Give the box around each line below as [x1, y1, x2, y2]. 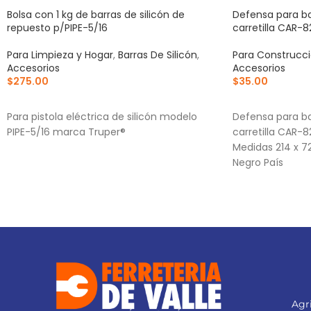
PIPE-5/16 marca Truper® [7, 125, 126, 139]
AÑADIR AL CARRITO [15, 96, 108, 109]
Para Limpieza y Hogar [7, 48, 113, 62]
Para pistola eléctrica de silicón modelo [7, 110, 197, 124]
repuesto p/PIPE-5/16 [7, 21, 108, 35]
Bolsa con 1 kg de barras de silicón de [7, 8, 185, 22]
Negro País [233, 155, 283, 169]
